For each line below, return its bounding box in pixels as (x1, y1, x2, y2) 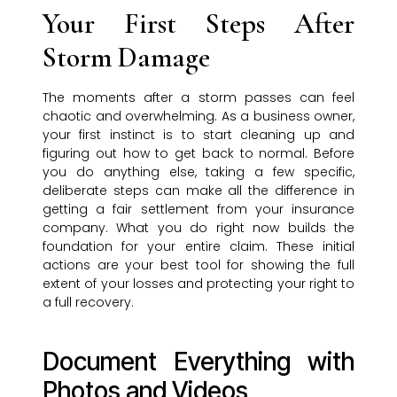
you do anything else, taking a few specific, (43, 163, 354, 182)
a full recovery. (43, 293, 134, 312)
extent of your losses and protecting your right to (43, 275, 354, 293)
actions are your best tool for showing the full (43, 256, 354, 275)
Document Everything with (43, 346, 354, 378)
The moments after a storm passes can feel (43, 89, 354, 107)
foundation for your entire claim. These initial (43, 237, 354, 256)
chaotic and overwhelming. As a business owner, (43, 107, 354, 126)
